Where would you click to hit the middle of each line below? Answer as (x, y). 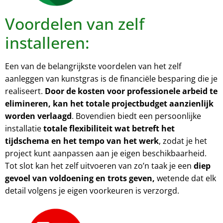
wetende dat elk (186, 178)
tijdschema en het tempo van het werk (82, 141)
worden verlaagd (38, 116)
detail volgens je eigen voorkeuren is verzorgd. (92, 190)
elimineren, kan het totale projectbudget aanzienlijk (109, 103)
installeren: (47, 42)
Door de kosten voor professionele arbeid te (131, 91)
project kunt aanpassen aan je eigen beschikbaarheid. (106, 153)
